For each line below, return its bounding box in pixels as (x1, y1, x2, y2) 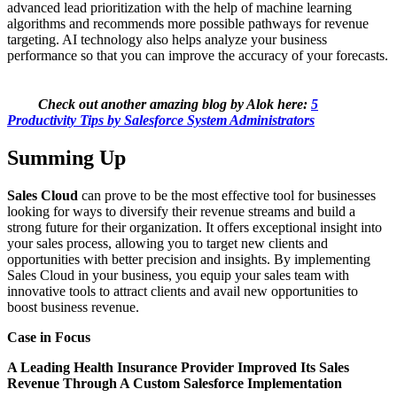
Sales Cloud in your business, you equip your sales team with (7, 267, 349, 283)
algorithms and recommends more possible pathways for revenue (7, 15, 369, 31)
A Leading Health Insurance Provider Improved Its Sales (7, 359, 349, 375)
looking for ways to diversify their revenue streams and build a (7, 203, 355, 219)
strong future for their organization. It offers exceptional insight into (7, 219, 382, 235)
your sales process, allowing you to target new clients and (7, 235, 328, 251)
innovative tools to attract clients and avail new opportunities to (7, 283, 358, 299)
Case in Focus (7, 329, 90, 345)
